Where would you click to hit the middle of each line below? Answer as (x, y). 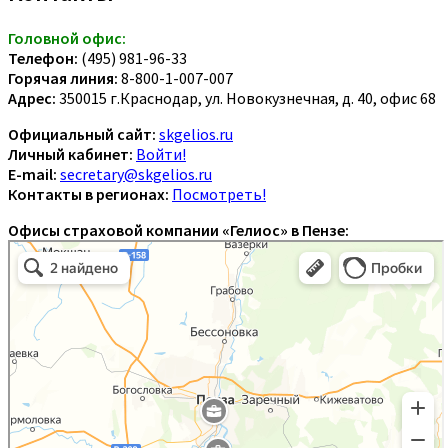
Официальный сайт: (82, 133)
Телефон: (43, 57)
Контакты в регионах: (88, 193)
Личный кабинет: (70, 153)
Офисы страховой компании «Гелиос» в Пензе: (178, 229)
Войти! (161, 153)
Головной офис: (67, 37)
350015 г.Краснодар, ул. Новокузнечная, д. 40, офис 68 (246, 97)
